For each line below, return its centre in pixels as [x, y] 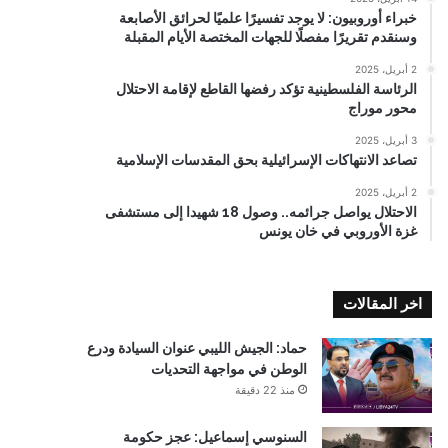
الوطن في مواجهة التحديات [229, 369]
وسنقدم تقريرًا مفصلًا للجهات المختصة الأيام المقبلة [270, 37]
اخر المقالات [382, 304]
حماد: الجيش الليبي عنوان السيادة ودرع [197, 348]
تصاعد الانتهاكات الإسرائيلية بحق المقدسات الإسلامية [266, 160]
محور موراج [382, 108]
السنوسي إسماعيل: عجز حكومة [215, 437]
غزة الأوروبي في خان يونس [338, 231]
